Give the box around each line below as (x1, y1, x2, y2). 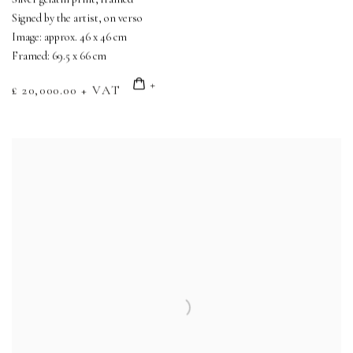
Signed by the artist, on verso (12, 11, 143, 25)
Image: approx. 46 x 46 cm (12, 30, 127, 44)
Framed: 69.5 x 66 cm (12, 49, 106, 63)
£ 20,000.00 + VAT (12, 82, 121, 98)
